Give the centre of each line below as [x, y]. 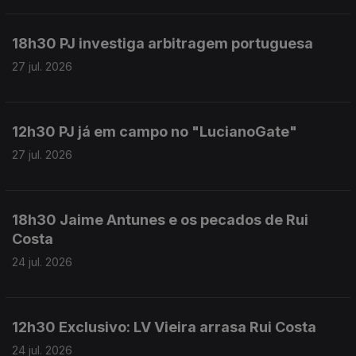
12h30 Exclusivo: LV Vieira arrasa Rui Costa [164, 327]
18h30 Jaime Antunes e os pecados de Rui [160, 220]
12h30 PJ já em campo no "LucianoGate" [155, 132]
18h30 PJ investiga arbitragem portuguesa [163, 43]
